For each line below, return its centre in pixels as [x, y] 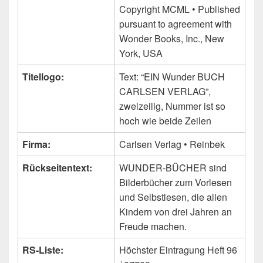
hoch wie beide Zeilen [165, 121]
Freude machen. [153, 227]
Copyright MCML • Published [180, 9]
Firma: [36, 144]
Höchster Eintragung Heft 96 [178, 250]
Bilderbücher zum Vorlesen [176, 183]
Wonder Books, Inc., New [172, 39]
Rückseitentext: [57, 168]
